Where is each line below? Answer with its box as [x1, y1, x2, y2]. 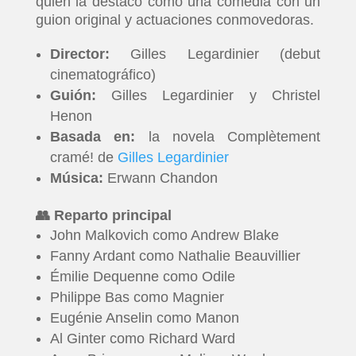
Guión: [49, 87, 96, 104]
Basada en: [49, 129, 136, 145]
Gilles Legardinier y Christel [95, 87, 321, 104]
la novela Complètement [135, 129, 321, 145]
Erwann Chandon [103, 170, 218, 187]
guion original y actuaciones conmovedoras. [35, 12, 314, 29]
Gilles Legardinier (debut [109, 46, 321, 63]
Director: [49, 46, 110, 63]
